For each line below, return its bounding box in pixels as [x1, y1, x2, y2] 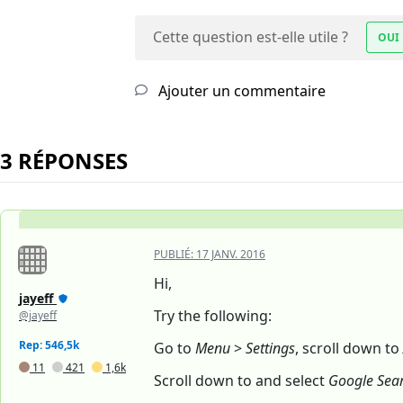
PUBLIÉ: [154, 246, 196, 263]
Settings [246, 338, 295, 359]
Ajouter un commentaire [155, 81, 326, 102]
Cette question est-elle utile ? [153, 27, 348, 48]
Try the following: [154, 306, 272, 327]
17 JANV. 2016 [196, 246, 265, 263]
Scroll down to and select [154, 371, 328, 391]
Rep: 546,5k [19, 337, 79, 354]
